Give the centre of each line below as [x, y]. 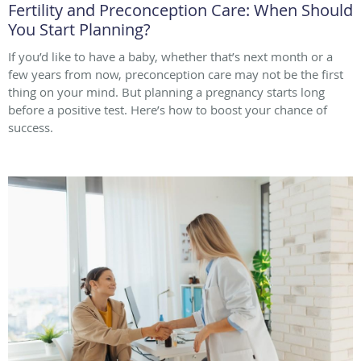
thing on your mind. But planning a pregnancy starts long [166, 92]
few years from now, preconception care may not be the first [176, 75]
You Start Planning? [79, 30]
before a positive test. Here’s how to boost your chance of [168, 110]
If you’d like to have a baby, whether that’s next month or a [170, 57]
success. [31, 128]
